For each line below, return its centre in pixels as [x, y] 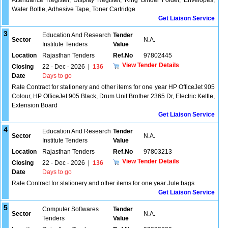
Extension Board [35, 105]
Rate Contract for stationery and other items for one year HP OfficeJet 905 [113, 87]
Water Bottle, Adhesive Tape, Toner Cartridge [74, 9]
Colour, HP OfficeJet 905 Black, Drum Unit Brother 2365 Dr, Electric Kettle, [113, 96]
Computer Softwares [70, 209]
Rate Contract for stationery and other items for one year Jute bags [103, 183]
